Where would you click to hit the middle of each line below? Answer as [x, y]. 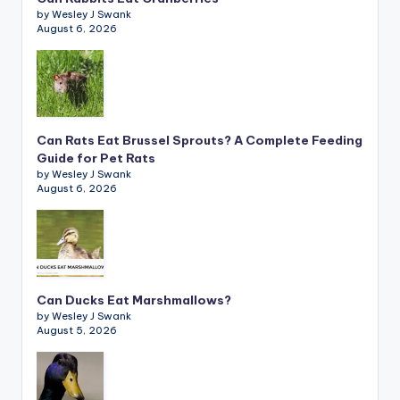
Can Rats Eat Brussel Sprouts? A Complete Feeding [200, 140]
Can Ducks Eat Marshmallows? [134, 300]
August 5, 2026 [77, 330]
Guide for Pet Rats [96, 158]
